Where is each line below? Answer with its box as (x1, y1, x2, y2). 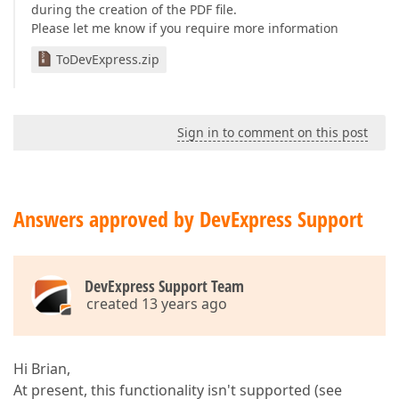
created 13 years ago (86, 294, 227, 313)
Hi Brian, (13, 359, 70, 379)
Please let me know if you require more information (31, 20, 338, 37)
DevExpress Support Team (85, 275, 244, 297)
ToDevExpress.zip (56, 51, 159, 68)
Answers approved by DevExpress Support (13, 204, 363, 233)
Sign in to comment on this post (177, 124, 368, 141)
